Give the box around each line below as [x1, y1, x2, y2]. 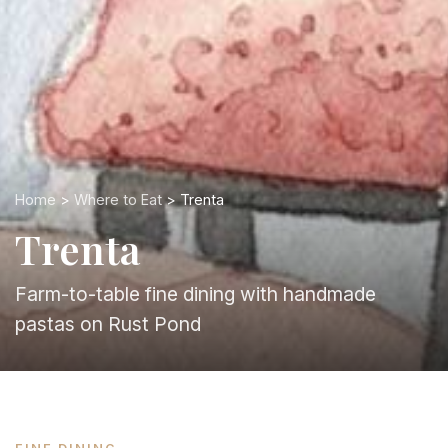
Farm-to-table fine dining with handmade [15, 281, 376, 306]
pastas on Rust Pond [15, 311, 201, 336]
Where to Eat [74, 190, 162, 208]
